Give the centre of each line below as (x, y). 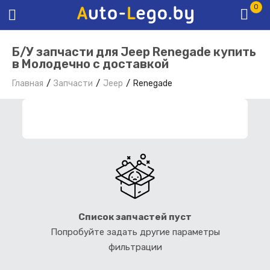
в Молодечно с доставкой (90, 64)
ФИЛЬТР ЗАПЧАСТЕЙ (103, 119)
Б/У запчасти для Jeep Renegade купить (134, 52)
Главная (28, 84)
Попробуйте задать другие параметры (135, 232)
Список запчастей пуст (135, 217)
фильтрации (135, 247)
